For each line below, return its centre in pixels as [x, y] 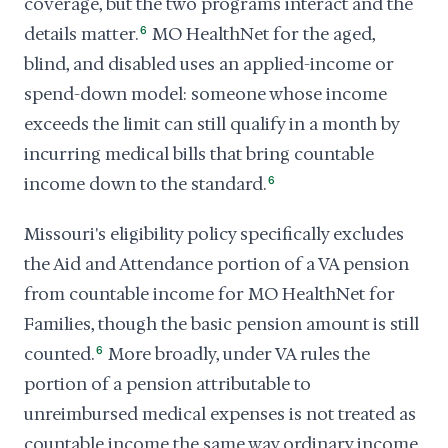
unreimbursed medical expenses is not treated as [220, 414]
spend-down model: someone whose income [205, 94]
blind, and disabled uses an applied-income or [209, 64]
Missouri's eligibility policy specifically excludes [214, 234]
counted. [59, 354]
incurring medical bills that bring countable [199, 154]
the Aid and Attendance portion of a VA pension [216, 264]
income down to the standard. [145, 184]
